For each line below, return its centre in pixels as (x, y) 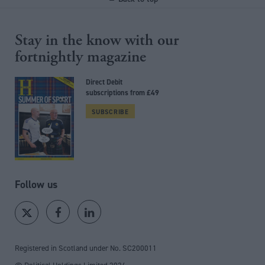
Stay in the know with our (97, 41)
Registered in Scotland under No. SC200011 (86, 248)
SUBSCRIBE (110, 112)
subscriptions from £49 (122, 93)
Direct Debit (104, 82)
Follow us (36, 185)
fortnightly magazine (80, 57)
